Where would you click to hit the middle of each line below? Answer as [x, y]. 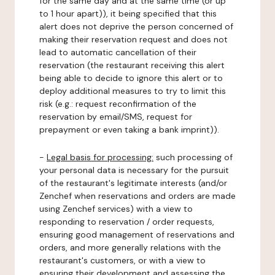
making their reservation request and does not [134, 39]
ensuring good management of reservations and [137, 234]
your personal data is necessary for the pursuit [134, 170]
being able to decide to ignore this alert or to [131, 78]
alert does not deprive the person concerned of [136, 26]
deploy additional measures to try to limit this [133, 91]
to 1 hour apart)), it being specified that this [128, 14]
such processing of [193, 157]
